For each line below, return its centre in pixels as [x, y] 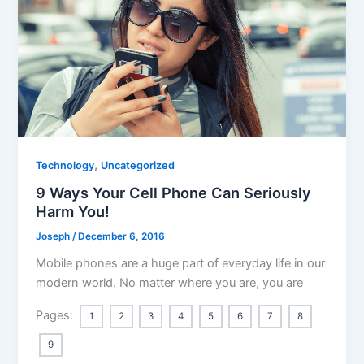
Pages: [56, 315]
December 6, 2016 [122, 237]
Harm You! [73, 212]
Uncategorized [138, 165]
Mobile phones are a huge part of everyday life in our [181, 264]
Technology [65, 165]
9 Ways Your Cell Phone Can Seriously [174, 193]
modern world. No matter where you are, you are [170, 283]
